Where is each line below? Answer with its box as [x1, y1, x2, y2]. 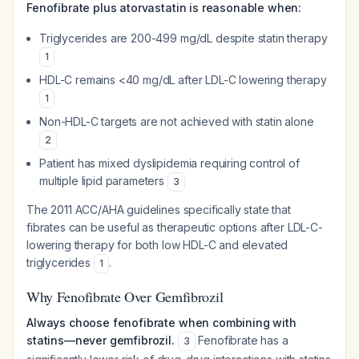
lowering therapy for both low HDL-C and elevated [26, 238, 288, 252]
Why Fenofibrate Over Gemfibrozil [26, 287, 224, 306]
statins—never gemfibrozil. [26, 333, 175, 347]
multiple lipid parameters [39, 174, 167, 188]
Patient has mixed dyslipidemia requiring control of [39, 156, 300, 170]
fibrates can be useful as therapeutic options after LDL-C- [26, 220, 323, 234]
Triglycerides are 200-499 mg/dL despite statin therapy [39, 31, 328, 45]
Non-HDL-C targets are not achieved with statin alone [39, 115, 314, 128]
